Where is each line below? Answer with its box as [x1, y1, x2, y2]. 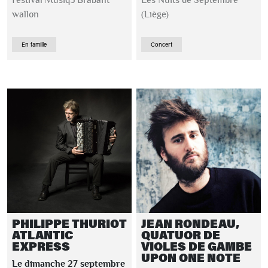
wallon [12, 10, 39, 19]
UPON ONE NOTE [141, 250, 240, 265]
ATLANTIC [12, 227, 73, 242]
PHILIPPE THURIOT [12, 216, 127, 231]
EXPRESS [12, 239, 70, 254]
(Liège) [141, 10, 169, 19]
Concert [151, 41, 172, 48]
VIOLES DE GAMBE [141, 239, 252, 254]
